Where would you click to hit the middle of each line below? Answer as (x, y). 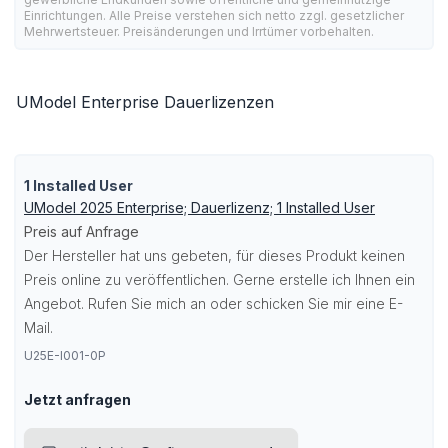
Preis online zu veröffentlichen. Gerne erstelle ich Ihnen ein (219, 279)
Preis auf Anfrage (81, 231)
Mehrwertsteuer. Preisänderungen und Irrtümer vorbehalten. (199, 31)
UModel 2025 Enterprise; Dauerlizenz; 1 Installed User (199, 207)
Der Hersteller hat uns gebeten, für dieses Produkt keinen (214, 255)
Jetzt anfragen (77, 399)
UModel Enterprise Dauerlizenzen (145, 102)
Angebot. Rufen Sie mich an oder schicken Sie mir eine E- (213, 303)
